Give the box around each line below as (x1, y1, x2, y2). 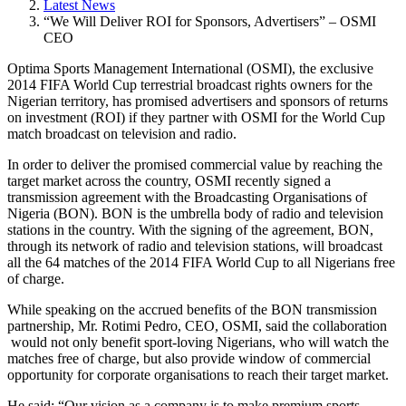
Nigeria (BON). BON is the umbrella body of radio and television (7, 205, 383, 221)
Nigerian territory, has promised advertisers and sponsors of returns (7, 92, 388, 109)
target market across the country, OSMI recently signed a (7, 172, 331, 188)
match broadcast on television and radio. (7, 125, 237, 141)
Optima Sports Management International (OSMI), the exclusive (7, 60, 373, 76)
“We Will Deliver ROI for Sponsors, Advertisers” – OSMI (43, 13, 376, 29)
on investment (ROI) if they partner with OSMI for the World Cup (7, 109, 385, 125)
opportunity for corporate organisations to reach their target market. (7, 366, 389, 382)
